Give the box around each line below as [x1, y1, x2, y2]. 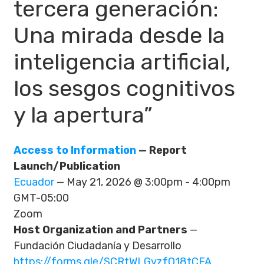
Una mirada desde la [14, 22, 225, 49]
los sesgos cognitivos [14, 75, 235, 102]
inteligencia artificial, [14, 48, 230, 75]
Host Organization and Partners [14, 223, 187, 236]
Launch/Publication [14, 160, 120, 173]
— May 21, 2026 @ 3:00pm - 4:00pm [54, 176, 230, 189]
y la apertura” [14, 101, 153, 128]
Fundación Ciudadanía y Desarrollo [14, 239, 181, 252]
